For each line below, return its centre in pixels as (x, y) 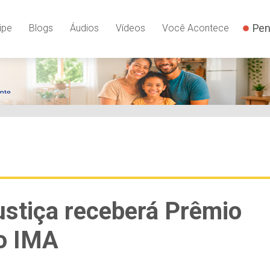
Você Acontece (195, 28)
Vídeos (130, 28)
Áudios (84, 28)
